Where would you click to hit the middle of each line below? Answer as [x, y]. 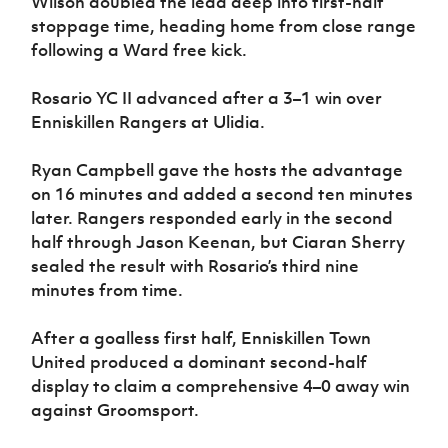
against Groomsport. [115, 409]
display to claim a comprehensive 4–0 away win [221, 385]
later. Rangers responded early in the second [212, 217]
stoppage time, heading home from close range [224, 25]
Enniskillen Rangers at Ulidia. [148, 121]
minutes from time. [107, 289]
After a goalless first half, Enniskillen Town [201, 337]
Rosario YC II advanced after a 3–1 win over [207, 97]
